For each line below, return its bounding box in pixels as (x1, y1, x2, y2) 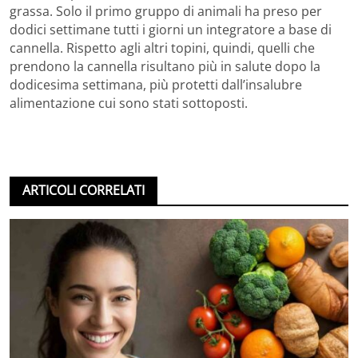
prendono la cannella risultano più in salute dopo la (10, 58, 320, 76)
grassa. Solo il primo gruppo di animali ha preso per (10, 2, 322, 21)
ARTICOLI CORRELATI (22, 181, 145, 200)
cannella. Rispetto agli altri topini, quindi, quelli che (10, 39, 315, 58)
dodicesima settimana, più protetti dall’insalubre (10, 76, 302, 94)
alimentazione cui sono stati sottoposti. (10, 94, 248, 113)
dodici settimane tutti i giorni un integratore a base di (10, 21, 332, 39)
